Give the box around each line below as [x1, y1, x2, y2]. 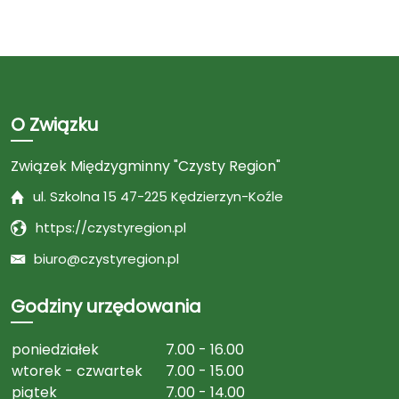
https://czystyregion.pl [36, 218, 186, 238]
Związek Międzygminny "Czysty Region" [11, 156, 281, 177]
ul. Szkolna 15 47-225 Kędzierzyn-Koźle [33, 187, 283, 207]
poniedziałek [12, 339, 99, 361]
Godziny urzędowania [11, 294, 201, 320]
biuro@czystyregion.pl [34, 249, 179, 269]
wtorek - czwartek [12, 361, 142, 382]
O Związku [11, 112, 98, 138]
